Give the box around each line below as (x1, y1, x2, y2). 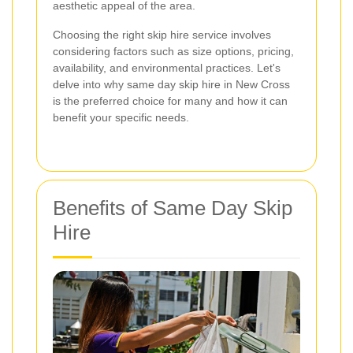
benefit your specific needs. (53, 111, 189, 124)
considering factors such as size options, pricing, (53, 45, 294, 58)
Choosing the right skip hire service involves (53, 28, 271, 42)
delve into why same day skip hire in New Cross (53, 78, 290, 91)
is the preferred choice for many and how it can (53, 95, 288, 108)
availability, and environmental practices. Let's (53, 61, 281, 75)
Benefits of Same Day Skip (53, 196, 292, 221)
